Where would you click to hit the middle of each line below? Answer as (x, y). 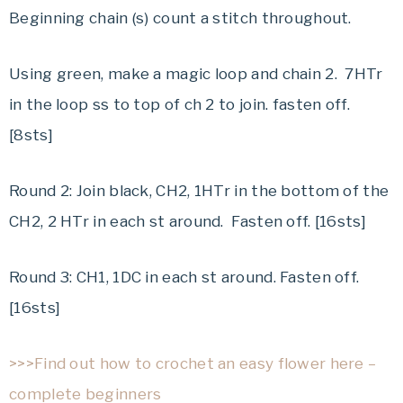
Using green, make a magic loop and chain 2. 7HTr (196, 73)
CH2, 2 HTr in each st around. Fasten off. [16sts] (188, 221)
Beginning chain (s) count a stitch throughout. (180, 18)
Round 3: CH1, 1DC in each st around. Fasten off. (184, 277)
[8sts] (31, 134)
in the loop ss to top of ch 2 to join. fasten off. (179, 104)
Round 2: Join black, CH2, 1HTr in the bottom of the (199, 190)
